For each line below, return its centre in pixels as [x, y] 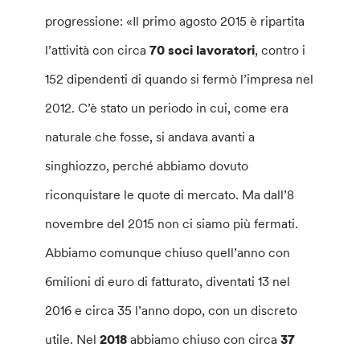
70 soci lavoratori [202, 49]
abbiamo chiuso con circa [204, 339]
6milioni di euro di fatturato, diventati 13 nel [168, 281]
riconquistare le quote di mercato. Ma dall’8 [170, 194]
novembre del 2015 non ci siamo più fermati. [172, 223]
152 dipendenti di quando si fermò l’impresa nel [180, 78]
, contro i [280, 49]
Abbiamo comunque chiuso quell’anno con [168, 252]
